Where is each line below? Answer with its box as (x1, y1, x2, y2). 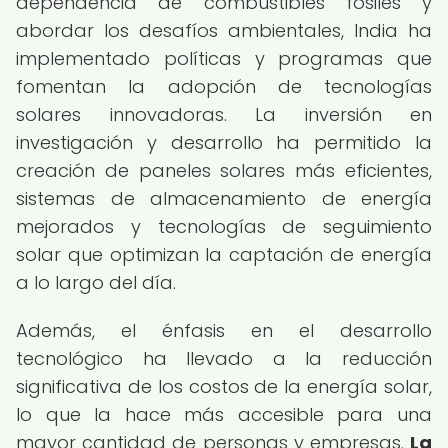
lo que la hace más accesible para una (16, 402, 432, 427)
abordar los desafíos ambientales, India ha (16, 18, 432, 43)
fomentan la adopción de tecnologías (16, 74, 432, 99)
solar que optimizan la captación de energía (16, 242, 432, 267)
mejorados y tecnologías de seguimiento (16, 214, 432, 239)
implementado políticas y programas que (16, 46, 432, 71)
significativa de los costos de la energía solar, (16, 374, 432, 399)
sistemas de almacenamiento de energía (16, 186, 432, 211)
